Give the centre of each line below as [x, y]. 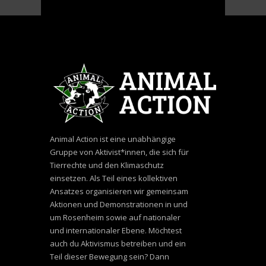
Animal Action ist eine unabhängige [113, 139]
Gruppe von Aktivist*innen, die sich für [119, 152]
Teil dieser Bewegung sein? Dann [110, 256]
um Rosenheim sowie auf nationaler [115, 217]
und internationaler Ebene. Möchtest [116, 230]
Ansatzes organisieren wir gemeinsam [119, 191]
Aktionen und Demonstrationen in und [119, 204]
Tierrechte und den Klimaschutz [107, 165]
